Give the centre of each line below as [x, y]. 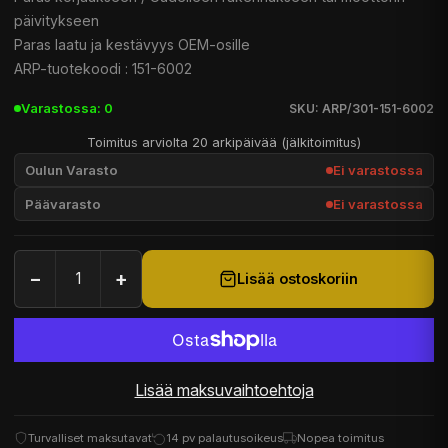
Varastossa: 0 [67, 108]
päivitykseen [56, 20]
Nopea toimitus [340, 438]
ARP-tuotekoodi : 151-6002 [103, 68]
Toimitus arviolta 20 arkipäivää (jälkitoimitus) [224, 142]
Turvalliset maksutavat [90, 438]
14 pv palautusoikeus [224, 438]
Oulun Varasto [71, 169]
